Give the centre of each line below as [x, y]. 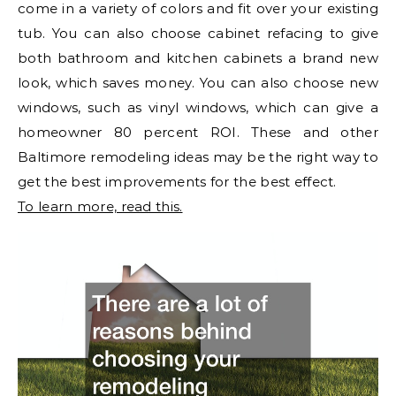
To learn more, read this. [100, 207]
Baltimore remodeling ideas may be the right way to [198, 157]
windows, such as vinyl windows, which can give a [198, 108]
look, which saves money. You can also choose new [198, 83]
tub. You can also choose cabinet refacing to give [198, 34]
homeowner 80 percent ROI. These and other [198, 133]
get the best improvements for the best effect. [177, 182]
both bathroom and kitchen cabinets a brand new [198, 58]
